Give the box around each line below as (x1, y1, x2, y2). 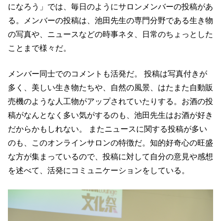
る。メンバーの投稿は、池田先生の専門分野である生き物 (8, 16, 213, 25)
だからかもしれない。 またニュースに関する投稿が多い (8, 125, 207, 133)
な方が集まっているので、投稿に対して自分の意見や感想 (8, 152, 213, 161)
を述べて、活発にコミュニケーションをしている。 (8, 166, 189, 175)
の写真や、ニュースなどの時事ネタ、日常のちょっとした (8, 30, 213, 38)
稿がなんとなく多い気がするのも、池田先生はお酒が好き (8, 111, 213, 119)
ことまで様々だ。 (8, 44, 71, 52)
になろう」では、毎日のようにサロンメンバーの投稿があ (8, 2, 213, 11)
